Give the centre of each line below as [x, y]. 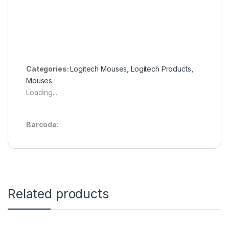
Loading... [42, 92]
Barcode [42, 124]
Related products [58, 193]
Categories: [48, 68]
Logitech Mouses [99, 68]
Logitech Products [161, 68]
